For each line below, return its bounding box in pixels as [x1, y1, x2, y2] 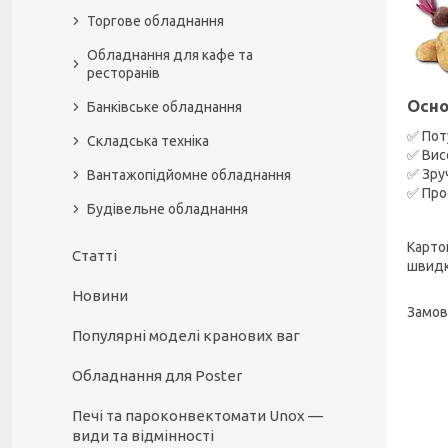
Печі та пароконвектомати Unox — [72, 407, 323, 424]
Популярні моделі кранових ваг [72, 327, 300, 344]
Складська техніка [87, 133, 209, 149]
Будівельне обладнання [87, 201, 248, 217]
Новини [72, 287, 128, 304]
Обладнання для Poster [72, 367, 242, 384]
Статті [72, 247, 117, 264]
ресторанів [87, 65, 160, 81]
